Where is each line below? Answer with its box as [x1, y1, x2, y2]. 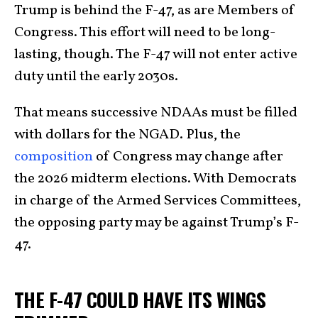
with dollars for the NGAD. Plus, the [14, 125, 241, 146]
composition [14, 147, 93, 168]
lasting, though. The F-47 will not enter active [14, 45, 297, 65]
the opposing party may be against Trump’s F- [14, 213, 299, 234]
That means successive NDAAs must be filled [14, 103, 297, 124]
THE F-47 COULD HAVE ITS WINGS [14, 285, 265, 314]
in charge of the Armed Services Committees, [14, 191, 301, 212]
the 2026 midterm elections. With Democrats [14, 169, 297, 190]
